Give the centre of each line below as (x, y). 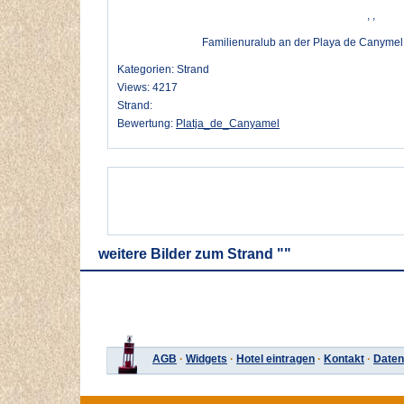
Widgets (207, 359)
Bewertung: (147, 124)
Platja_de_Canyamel (228, 124)
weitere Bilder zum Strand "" (195, 254)
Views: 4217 (147, 88)
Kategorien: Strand (163, 70)
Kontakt (344, 359)
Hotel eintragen (275, 359)
